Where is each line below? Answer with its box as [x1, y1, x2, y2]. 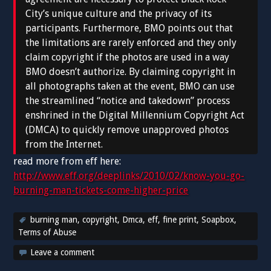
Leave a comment [30, 247, 95, 258]
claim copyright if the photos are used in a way [25, 51, 230, 64]
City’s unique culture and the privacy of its [25, 8, 212, 20]
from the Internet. [25, 139, 103, 151]
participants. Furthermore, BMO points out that [25, 22, 233, 34]
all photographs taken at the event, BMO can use [25, 80, 235, 93]
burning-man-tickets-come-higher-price [13, 184, 189, 197]
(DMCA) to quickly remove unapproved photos [25, 124, 229, 136]
